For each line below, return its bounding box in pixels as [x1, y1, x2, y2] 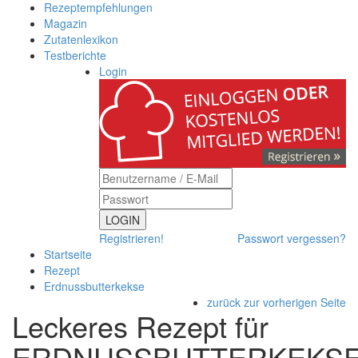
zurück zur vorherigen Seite [207, 294, 346, 310]
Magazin [44, 15, 87, 31]
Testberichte [44, 47, 106, 63]
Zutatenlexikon [44, 31, 118, 47]
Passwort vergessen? [237, 230, 346, 246]
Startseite [44, 246, 92, 262]
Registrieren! [99, 230, 164, 246]
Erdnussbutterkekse [44, 278, 145, 294]
